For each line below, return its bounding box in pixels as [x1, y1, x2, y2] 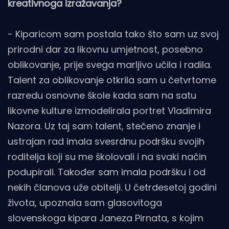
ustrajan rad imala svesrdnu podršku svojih [8, 135, 204, 148]
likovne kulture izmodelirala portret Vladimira [8, 104, 211, 118]
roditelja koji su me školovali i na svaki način [8, 150, 207, 164]
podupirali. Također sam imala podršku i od [8, 166, 205, 179]
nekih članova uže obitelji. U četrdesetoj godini [8, 181, 217, 194]
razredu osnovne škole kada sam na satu [8, 89, 196, 102]
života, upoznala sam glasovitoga [8, 196, 162, 210]
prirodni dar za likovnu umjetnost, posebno [8, 43, 203, 56]
